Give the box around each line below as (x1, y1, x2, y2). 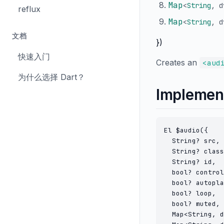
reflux (18, 4, 40, 14)
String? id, (164, 157, 216, 166)
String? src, (164, 136, 220, 145)
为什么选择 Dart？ (18, 72, 85, 82)
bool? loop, (164, 189, 216, 197)
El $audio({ (164, 126, 208, 134)
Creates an (156, 57, 199, 67)
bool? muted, (164, 199, 220, 208)
